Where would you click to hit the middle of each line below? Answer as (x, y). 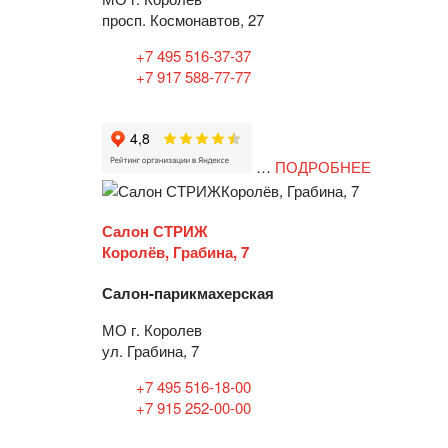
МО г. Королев (152, 329)
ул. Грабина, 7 (150, 350)
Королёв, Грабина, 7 (175, 251)
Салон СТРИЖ (155, 230)
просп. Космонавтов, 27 (183, 20)
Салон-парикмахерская (188, 292)
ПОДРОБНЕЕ (323, 167)
